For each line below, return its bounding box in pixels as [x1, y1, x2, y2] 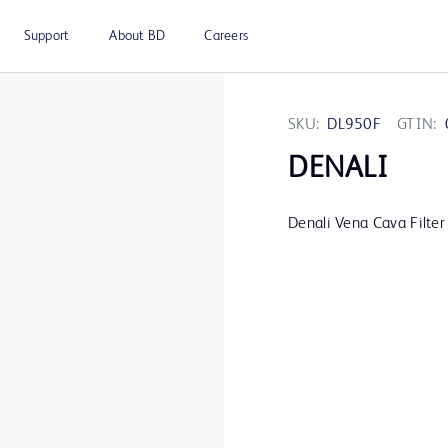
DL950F [327, 117, 382, 133]
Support [23, 29, 70, 43]
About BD [109, 29, 166, 43]
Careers [204, 29, 248, 43]
